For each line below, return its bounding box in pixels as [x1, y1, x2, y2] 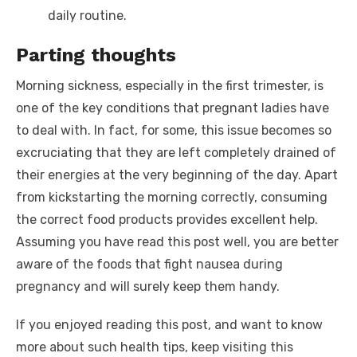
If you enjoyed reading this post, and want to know [16, 316, 323, 332]
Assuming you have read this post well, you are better [16, 233, 339, 249]
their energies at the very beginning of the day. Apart [16, 167, 338, 182]
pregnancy [16, 278, 84, 294]
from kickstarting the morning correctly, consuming [16, 189, 328, 205]
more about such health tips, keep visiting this [16, 339, 293, 355]
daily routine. [48, 7, 130, 23]
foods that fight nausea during [96, 256, 283, 272]
